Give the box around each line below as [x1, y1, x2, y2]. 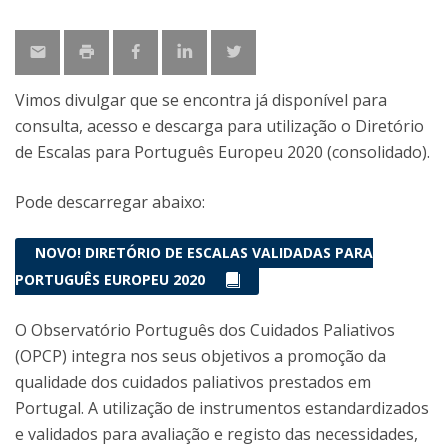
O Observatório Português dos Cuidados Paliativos [15, 319, 395, 341]
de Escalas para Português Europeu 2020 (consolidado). [15, 141, 430, 163]
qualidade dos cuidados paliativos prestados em [15, 371, 371, 393]
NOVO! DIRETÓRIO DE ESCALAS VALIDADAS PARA [35, 243, 373, 262]
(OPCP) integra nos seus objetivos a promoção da [15, 345, 386, 367]
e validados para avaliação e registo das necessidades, [15, 423, 418, 445]
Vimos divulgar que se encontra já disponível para [15, 89, 387, 111]
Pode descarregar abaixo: [15, 191, 209, 213]
